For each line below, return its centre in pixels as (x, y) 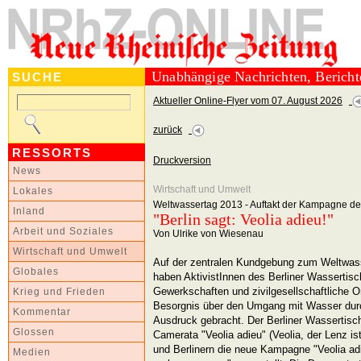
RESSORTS (52, 153)
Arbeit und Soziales (63, 231)
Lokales (33, 191)
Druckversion (182, 160)
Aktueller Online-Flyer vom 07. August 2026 (248, 101)
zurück (168, 130)
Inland (29, 211)
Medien (32, 352)
